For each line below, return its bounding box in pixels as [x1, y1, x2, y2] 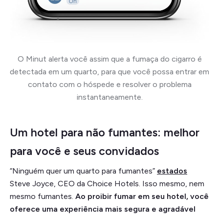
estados [157, 166, 187, 175]
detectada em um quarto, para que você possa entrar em [10, 66, 209, 76]
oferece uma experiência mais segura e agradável [10, 204, 196, 214]
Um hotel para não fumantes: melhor [10, 125, 199, 139]
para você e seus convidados [10, 144, 159, 158]
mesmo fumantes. [10, 191, 75, 201]
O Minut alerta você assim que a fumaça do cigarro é [17, 54, 202, 64]
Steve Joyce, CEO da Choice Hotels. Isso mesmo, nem [10, 178, 204, 188]
